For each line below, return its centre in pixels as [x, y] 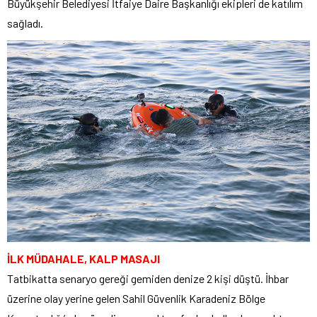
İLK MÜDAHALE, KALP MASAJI [83, 258]
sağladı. [25, 23]
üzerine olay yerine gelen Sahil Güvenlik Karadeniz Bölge [136, 298]
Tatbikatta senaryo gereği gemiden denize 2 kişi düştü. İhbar [148, 278]
